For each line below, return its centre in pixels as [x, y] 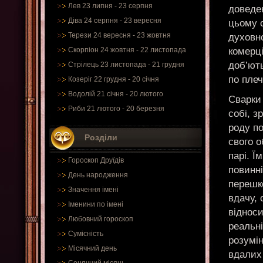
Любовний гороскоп [101, 219]
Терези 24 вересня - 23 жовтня [119, 35]
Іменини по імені [96, 204]
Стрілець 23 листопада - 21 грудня [126, 65]
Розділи [101, 137]
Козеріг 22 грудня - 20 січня [114, 79]
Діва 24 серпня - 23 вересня [115, 21]
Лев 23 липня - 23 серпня [110, 6]
